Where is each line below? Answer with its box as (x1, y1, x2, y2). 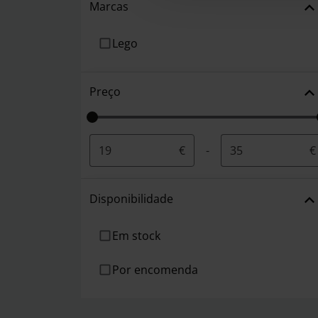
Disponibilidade (89, 190, 173, 207)
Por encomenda (112, 261, 198, 278)
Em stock (112, 227, 160, 243)
